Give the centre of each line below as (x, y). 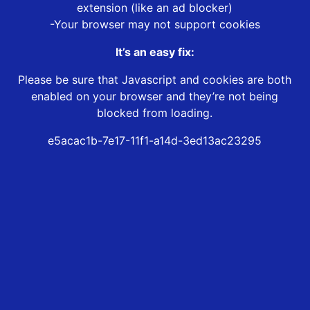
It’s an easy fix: (155, 52)
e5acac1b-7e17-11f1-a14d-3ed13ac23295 (155, 141)
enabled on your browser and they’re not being (155, 97)
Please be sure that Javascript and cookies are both (155, 80)
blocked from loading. (155, 113)
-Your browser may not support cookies (155, 25)
